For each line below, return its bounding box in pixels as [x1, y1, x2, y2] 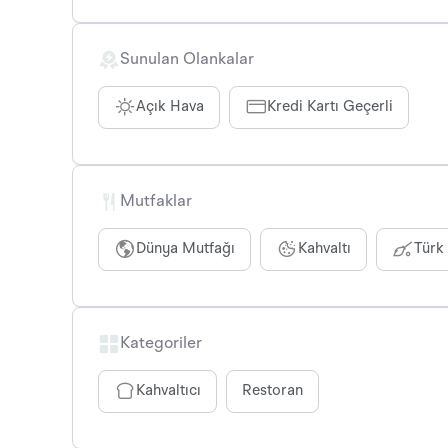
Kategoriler [120, 335, 202, 352]
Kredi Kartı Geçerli [267, 99, 393, 115]
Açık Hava [136, 99, 204, 115]
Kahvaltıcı [136, 383, 201, 399]
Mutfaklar [120, 193, 192, 210]
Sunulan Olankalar [120, 51, 254, 68]
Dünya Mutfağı [136, 241, 235, 257]
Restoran [242, 383, 303, 399]
